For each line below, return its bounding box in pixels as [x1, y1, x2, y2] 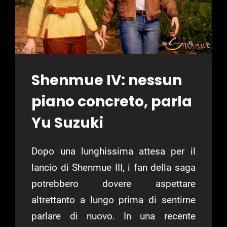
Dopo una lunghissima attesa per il [31, 145, 196, 158]
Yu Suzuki [31, 113, 104, 133]
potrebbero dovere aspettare [31, 178, 196, 190]
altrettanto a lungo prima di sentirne [31, 194, 196, 206]
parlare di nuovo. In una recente [31, 210, 196, 222]
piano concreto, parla [31, 92, 193, 112]
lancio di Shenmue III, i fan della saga [31, 162, 196, 174]
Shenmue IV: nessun [31, 70, 182, 91]
